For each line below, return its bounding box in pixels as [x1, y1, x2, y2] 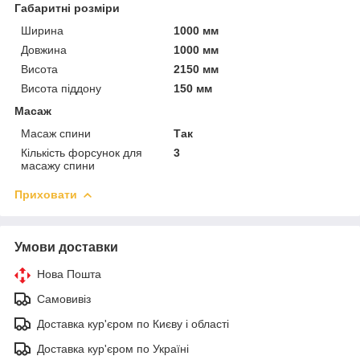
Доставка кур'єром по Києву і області [37, 317, 229, 330]
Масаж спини [21, 126, 91, 140]
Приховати [14, 187, 77, 201]
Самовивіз [37, 292, 91, 305]
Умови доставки [14, 239, 118, 254]
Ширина [21, 23, 63, 37]
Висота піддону [21, 81, 101, 95]
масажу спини [21, 158, 95, 172]
